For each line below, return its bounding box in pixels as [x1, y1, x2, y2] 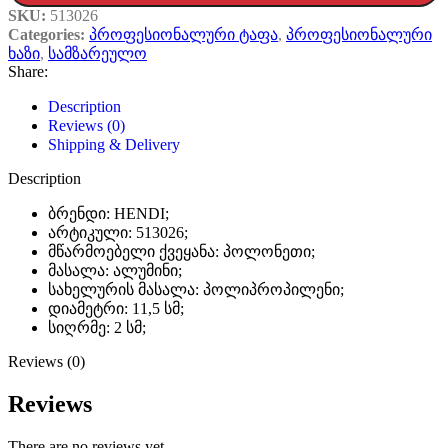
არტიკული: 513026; [48, 224, 188, 242]
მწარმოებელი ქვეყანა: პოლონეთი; [48, 243, 315, 261]
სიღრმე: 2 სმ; [48, 319, 146, 337]
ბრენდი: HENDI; [48, 205, 169, 223]
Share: [8, 63, 48, 81]
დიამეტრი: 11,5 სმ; [48, 300, 184, 318]
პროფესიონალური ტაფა [89, 26, 278, 44]
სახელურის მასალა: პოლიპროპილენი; [48, 281, 344, 299]
